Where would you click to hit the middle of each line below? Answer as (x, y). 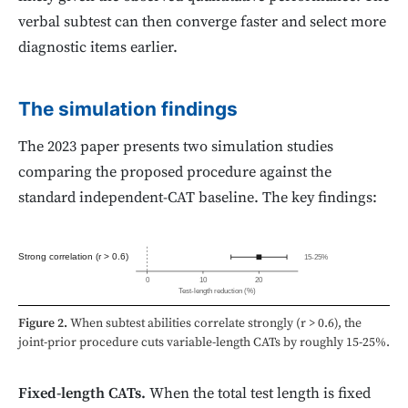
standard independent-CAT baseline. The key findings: (198, 199)
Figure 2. (43, 324)
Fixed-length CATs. (82, 394)
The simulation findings (128, 108)
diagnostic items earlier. (98, 47)
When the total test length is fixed (258, 394)
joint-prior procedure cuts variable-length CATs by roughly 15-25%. (204, 343)
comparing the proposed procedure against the (175, 173)
